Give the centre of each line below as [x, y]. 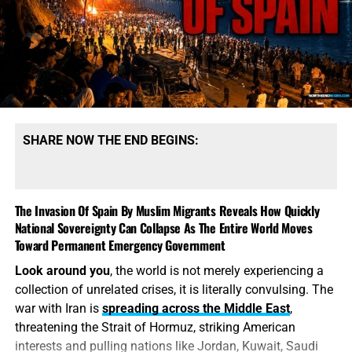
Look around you [62, 271]
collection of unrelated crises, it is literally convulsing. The [174, 290]
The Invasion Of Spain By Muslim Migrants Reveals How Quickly [167, 211]
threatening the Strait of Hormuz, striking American [155, 328]
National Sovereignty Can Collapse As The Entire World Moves [163, 228]
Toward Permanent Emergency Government [120, 246]
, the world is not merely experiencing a [216, 271]
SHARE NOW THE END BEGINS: [110, 141]
